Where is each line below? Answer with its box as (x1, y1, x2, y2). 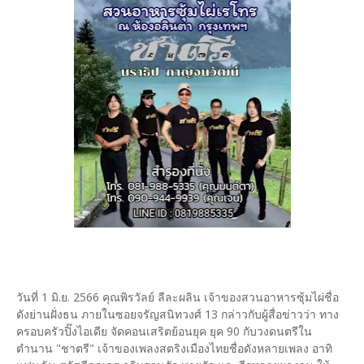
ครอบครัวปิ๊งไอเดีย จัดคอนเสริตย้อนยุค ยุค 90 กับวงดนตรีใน (16, 323, 312, 340)
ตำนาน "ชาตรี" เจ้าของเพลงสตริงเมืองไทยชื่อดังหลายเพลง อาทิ (16, 340, 332, 357)
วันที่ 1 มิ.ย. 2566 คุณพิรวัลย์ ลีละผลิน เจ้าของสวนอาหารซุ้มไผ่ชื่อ (16, 289, 339, 305)
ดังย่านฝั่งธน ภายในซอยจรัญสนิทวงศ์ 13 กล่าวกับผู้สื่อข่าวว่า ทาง (16, 306, 339, 323)
